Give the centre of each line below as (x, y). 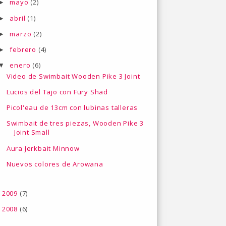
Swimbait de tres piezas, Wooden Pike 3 (75, 123)
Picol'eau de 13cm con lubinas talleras (72, 108)
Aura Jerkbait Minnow (43, 148)
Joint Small (32, 132)
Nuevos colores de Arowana (55, 164)
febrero (24, 50)
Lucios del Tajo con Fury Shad (57, 92)
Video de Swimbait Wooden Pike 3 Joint (73, 76)
